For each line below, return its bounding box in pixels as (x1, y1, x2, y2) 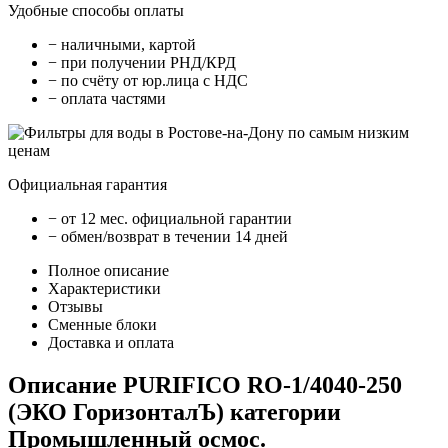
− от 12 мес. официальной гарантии (48, 210, 292, 228)
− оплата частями (48, 90, 166, 108)
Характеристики (48, 280, 161, 298)
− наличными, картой (48, 36, 196, 54)
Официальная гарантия (8, 176, 167, 194)
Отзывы (48, 298, 103, 316)
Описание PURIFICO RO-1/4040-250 (8, 372, 402, 399)
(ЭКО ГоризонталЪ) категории (8, 399, 341, 426)
